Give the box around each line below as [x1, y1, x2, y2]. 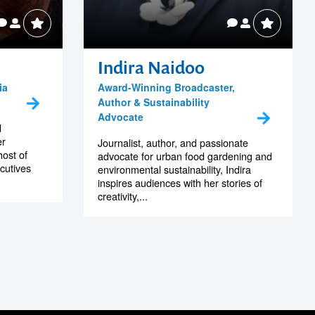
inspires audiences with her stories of [97, 174, 262, 190]
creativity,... [97, 188, 148, 203]
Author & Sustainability [97, 94, 210, 109]
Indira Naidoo [97, 56, 205, 79]
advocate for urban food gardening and [97, 148, 272, 163]
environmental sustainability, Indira [97, 161, 251, 176]
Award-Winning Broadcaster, [97, 79, 235, 94]
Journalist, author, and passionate [97, 134, 248, 150]
